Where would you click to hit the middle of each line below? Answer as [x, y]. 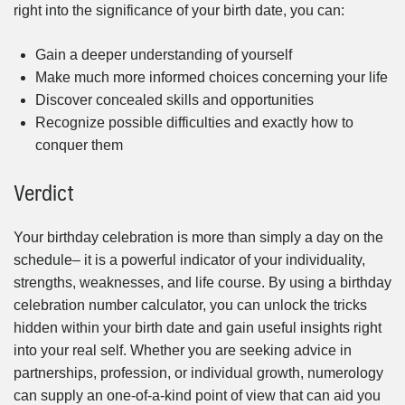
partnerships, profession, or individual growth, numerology [198, 373]
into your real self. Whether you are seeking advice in [183, 351]
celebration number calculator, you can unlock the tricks [190, 306]
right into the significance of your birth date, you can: [179, 10]
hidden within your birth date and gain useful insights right [198, 328]
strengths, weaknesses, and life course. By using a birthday [202, 283]
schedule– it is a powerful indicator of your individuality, [189, 260]
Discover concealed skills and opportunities [174, 99]
